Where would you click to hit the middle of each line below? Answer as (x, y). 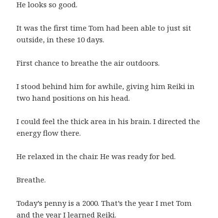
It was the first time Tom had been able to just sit (104, 27)
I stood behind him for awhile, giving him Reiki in (106, 86)
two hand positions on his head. (73, 98)
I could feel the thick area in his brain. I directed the (109, 121)
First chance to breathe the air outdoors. (88, 63)
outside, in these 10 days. (61, 39)
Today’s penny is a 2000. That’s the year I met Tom (104, 203)
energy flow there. (49, 133)
